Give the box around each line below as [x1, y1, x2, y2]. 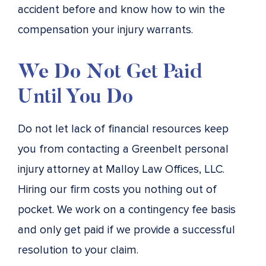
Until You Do [18, 87, 133, 108]
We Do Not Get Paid [18, 62, 202, 83]
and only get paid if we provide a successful [18, 223, 235, 237]
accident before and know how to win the [18, 2, 225, 17]
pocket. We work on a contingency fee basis [18, 202, 236, 217]
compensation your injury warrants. [18, 23, 193, 37]
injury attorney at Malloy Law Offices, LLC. [18, 162, 224, 176]
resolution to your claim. [18, 243, 138, 257]
